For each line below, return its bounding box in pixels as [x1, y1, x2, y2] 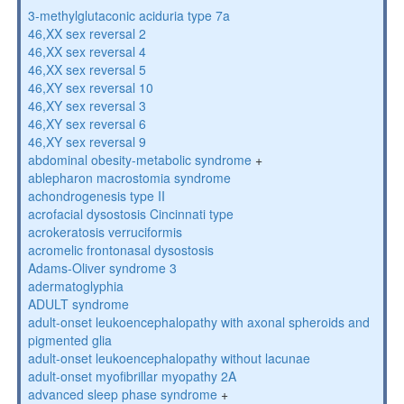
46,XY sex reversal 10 [27, 78, 153, 96]
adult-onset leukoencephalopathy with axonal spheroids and [27, 313, 370, 331]
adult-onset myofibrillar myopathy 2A [27, 367, 236, 385]
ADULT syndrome [27, 295, 129, 313]
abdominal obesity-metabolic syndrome [27, 151, 252, 169]
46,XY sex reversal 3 [27, 96, 146, 115]
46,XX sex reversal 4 [27, 42, 146, 60]
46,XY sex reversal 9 [27, 133, 146, 151]
